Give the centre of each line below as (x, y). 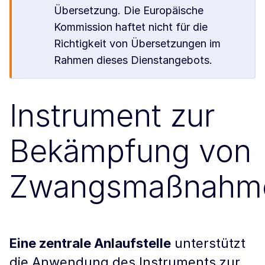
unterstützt (208, 243)
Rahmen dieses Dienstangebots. (133, 60)
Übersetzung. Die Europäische (129, 10)
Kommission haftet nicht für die (131, 27)
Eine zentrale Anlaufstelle (90, 243)
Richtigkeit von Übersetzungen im (138, 43)
